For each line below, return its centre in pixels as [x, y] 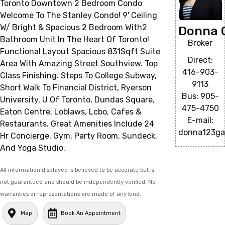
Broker [200, 43]
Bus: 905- [200, 96]
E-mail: [200, 121]
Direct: [200, 60]
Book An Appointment [91, 213]
